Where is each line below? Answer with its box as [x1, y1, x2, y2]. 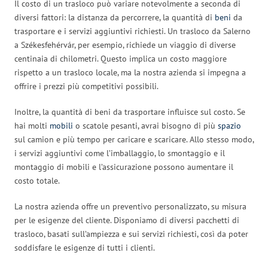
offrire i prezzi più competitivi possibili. [14, 80, 159, 92]
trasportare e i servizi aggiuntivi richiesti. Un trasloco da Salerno [14, 25, 251, 36]
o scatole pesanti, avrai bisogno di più [73, 120, 218, 131]
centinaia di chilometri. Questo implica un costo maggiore [14, 53, 227, 64]
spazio [218, 120, 241, 131]
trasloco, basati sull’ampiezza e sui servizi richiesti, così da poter [14, 228, 248, 239]
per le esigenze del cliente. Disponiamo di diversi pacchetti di [14, 214, 239, 226]
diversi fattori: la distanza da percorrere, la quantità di [14, 11, 215, 23]
